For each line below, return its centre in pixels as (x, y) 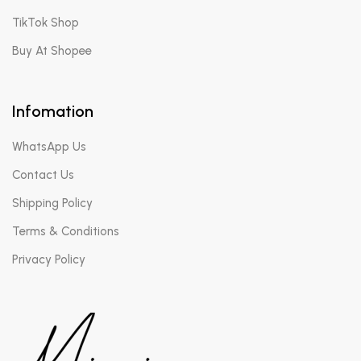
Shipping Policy (52, 203)
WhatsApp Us (49, 147)
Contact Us (43, 175)
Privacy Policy (49, 259)
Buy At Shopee (52, 51)
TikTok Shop (46, 23)
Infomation (53, 111)
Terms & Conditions (66, 231)
